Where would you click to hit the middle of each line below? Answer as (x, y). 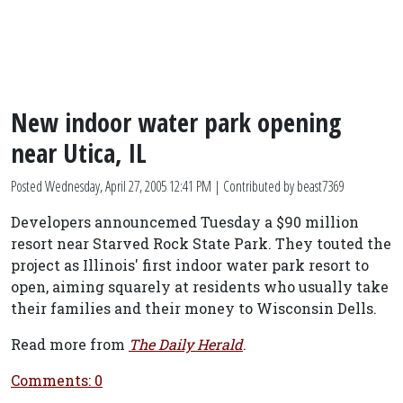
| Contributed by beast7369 (278, 186)
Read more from (70, 344)
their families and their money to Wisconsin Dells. (194, 308)
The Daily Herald (186, 344)
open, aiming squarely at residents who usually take (200, 287)
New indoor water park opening (176, 122)
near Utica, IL (79, 152)
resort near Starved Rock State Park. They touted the (201, 243)
